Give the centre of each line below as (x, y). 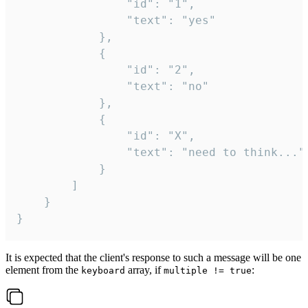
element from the (43, 270)
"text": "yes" (71, 21)
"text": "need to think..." (71, 153)
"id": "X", (71, 136)
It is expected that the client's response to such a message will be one (153, 258)
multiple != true (208, 271)
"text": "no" (71, 87)
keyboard (103, 271)
